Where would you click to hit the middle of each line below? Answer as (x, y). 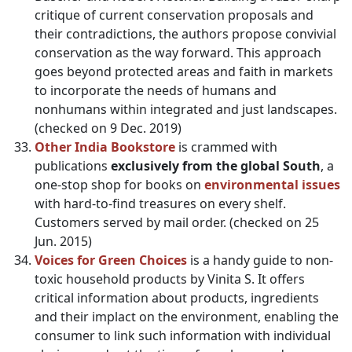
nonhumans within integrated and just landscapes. (186, 109)
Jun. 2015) (63, 241)
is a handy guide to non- (260, 260)
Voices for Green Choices (111, 260)
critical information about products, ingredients (177, 298)
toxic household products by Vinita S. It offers (170, 279)
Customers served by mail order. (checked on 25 (177, 222)
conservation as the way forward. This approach (178, 53)
